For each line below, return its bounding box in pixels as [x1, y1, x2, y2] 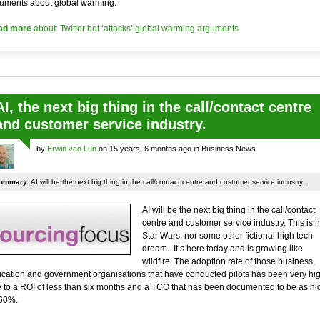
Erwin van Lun [46, 144, 96, 153]
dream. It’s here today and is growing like [141, 244, 303, 254]
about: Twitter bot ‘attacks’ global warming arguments [31, 24, 239, 34]
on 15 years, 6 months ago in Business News [96, 144, 256, 153]
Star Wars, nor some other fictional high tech [141, 231, 313, 241]
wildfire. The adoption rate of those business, [141, 256, 315, 266]
